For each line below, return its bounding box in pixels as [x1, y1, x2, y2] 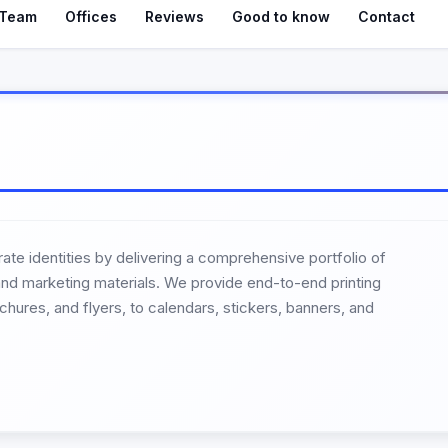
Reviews [145, 7, 204, 25]
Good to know [232, 7, 330, 25]
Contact [358, 7, 415, 25]
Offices [65, 7, 117, 25]
